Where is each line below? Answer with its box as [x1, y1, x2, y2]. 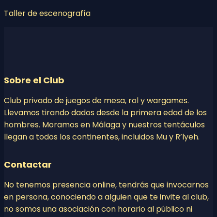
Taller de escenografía [4, 8, 91, 19]
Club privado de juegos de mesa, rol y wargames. [4, 95, 189, 107]
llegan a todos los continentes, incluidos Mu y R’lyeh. [4, 131, 200, 143]
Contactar [4, 158, 52, 171]
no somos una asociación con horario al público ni [4, 203, 192, 215]
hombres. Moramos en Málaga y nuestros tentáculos [4, 119, 205, 131]
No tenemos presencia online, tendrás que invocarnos [4, 179, 209, 191]
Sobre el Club [4, 74, 64, 87]
